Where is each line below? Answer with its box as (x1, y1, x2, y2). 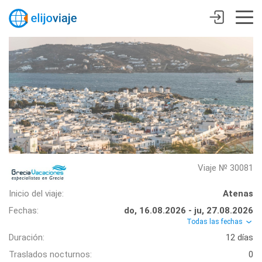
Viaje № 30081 (198, 163, 253, 173)
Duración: (9, 232, 44, 243)
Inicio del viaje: (9, 188, 64, 199)
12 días (226, 232, 253, 243)
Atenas (223, 188, 253, 199)
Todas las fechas (187, 217, 244, 226)
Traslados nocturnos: (9, 249, 92, 260)
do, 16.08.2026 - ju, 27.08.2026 (124, 205, 253, 216)
